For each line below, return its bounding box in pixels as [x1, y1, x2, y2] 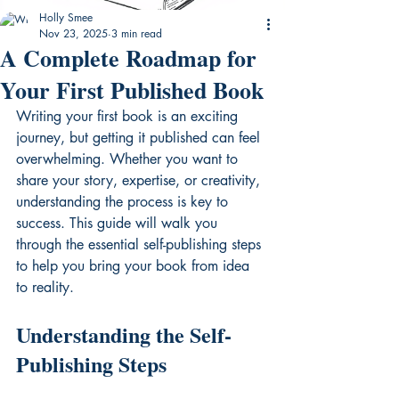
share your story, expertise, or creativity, [16, 170, 265, 190]
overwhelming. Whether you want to [16, 149, 242, 168]
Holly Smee [39, 9, 93, 25]
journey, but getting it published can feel [16, 127, 265, 147]
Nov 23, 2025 [39, 25, 108, 41]
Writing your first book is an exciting [16, 106, 242, 126]
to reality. [16, 277, 74, 297]
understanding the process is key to [16, 191, 232, 211]
